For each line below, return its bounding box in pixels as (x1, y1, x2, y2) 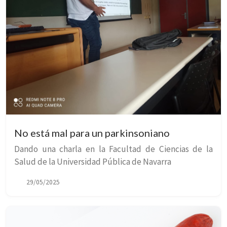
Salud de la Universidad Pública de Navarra (14, 156, 171, 168)
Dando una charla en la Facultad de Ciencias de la (14, 143, 213, 155)
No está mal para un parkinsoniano (14, 127, 170, 139)
